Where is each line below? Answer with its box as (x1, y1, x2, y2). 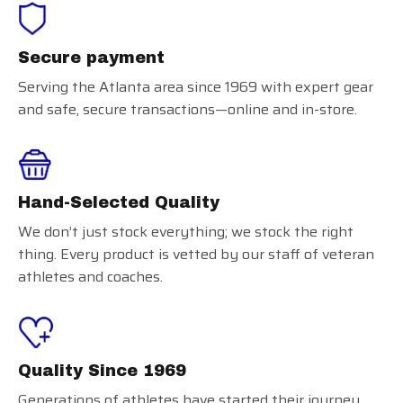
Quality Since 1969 (18, 361, 186, 380)
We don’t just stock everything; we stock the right (18, 220, 354, 244)
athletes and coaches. (18, 265, 163, 289)
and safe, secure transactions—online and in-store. (18, 98, 357, 121)
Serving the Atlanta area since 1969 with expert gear (18, 76, 373, 99)
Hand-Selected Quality (18, 193, 219, 212)
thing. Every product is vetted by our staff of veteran (18, 243, 374, 266)
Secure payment (18, 49, 165, 67)
